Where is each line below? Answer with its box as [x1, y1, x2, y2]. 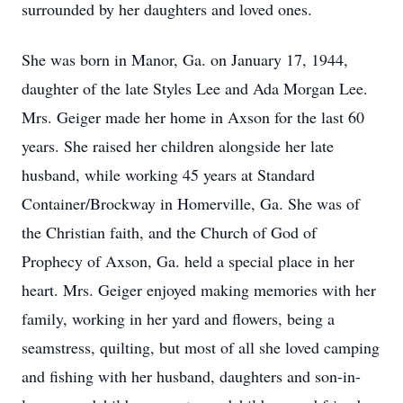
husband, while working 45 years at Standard [22, 164, 315, 185]
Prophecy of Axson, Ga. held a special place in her [22, 250, 354, 272]
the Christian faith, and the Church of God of [22, 221, 317, 243]
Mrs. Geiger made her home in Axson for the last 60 [22, 106, 364, 128]
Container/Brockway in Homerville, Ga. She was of [22, 193, 360, 214]
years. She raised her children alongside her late [22, 135, 334, 157]
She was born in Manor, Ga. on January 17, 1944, [22, 49, 348, 70]
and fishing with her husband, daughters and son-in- [22, 365, 361, 387]
